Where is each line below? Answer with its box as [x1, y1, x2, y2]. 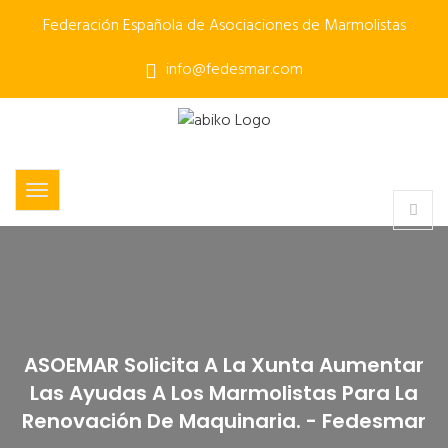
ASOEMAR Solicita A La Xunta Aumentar [24, 351, 424, 380]
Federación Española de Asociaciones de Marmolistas [42, 13, 406, 39]
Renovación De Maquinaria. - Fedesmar [22, 407, 426, 436]
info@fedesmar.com [162, 57, 303, 83]
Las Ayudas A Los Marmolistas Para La [30, 379, 418, 408]
